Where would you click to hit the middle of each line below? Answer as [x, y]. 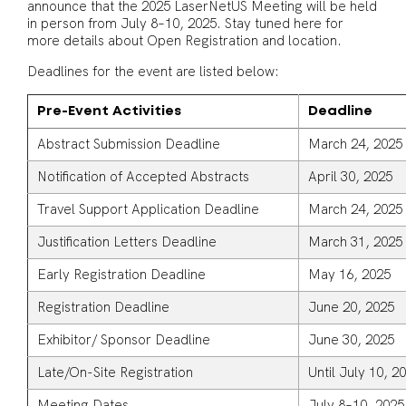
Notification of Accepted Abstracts [143, 177]
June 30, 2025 [351, 340]
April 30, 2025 [350, 177]
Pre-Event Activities [109, 111]
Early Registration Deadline [121, 275]
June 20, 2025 [351, 307]
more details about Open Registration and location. [184, 41]
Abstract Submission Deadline [129, 144]
